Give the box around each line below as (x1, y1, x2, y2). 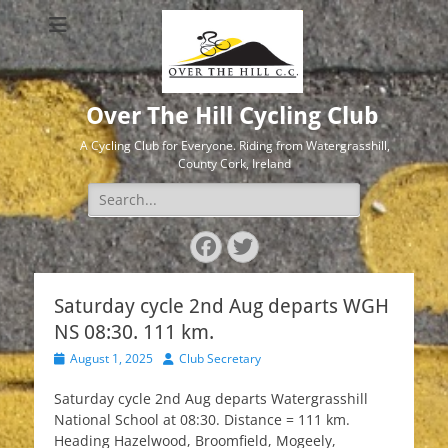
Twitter (231, 235, 338, 256)
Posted (53, 349, 91, 366)
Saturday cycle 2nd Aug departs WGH (54, 294, 389, 318)
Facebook (194, 235, 310, 256)
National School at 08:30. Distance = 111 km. (54, 410, 350, 429)
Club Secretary (179, 350, 261, 367)
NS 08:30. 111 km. (54, 320, 214, 344)
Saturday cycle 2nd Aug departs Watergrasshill (54, 389, 368, 408)
